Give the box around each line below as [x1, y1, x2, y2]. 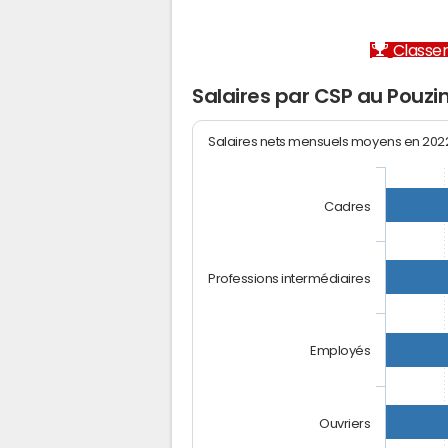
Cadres [324, 199, 371, 213]
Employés [310, 343, 371, 358]
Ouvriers [319, 416, 371, 430]
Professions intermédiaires [208, 271, 372, 285]
